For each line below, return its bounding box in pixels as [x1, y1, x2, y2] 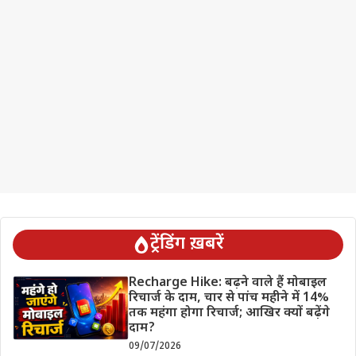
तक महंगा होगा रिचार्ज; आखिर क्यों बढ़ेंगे [128, 304, 330, 322]
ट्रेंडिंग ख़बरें [149, 232, 224, 256]
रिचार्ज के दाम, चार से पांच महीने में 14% [128, 289, 329, 307]
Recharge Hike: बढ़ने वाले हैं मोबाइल [128, 274, 327, 292]
